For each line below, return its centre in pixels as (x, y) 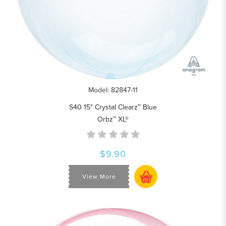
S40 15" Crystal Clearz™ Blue (113, 107)
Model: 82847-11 (113, 90)
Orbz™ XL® (113, 120)
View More (99, 177)
